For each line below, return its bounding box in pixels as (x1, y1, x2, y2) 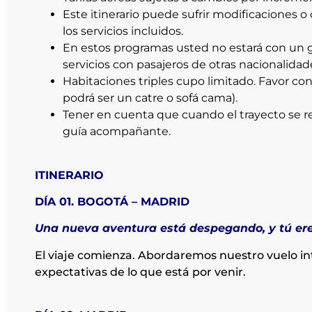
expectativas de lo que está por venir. (35, 265, 246, 279)
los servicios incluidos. (63, 24, 183, 38)
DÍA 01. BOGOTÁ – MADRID (35, 194, 193, 208)
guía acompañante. (63, 125, 171, 139)
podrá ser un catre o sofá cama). (63, 91, 237, 105)
